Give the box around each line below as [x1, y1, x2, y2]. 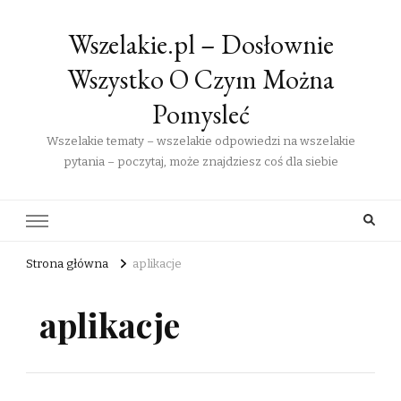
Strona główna [26, 257, 108, 272]
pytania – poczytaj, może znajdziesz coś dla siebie [63, 155, 338, 169]
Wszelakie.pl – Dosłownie [67, 27, 334, 62]
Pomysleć [151, 97, 250, 132]
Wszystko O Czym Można [67, 62, 334, 97]
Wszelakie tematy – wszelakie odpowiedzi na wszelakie [46, 134, 355, 149]
